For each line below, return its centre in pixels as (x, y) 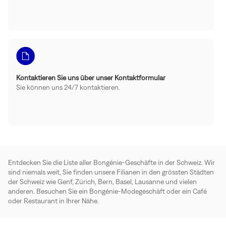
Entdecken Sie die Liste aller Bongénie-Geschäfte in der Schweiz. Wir (111, 162)
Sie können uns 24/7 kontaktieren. (68, 87)
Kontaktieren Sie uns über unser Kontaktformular (91, 77)
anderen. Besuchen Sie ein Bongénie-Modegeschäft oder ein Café (107, 191)
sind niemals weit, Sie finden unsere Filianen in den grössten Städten (111, 172)
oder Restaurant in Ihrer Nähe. (53, 201)
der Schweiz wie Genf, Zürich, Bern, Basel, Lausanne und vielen (102, 181)
